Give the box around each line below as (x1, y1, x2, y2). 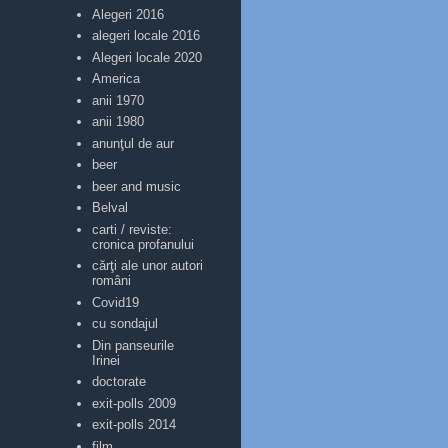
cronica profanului (92, 236, 195, 252)
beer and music (92, 178, 182, 194)
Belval (92, 200, 129, 215)
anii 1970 (92, 92, 145, 108)
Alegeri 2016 (92, 6, 165, 22)
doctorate (92, 374, 147, 389)
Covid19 (92, 294, 140, 310)
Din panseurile (92, 337, 175, 353)
